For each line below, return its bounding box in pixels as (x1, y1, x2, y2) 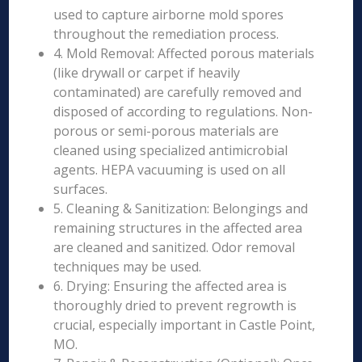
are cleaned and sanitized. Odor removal (53, 238, 296, 256)
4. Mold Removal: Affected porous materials (53, 44, 315, 62)
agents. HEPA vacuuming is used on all (53, 161, 286, 179)
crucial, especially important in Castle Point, (53, 316, 316, 334)
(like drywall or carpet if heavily (53, 64, 241, 82)
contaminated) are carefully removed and (53, 83, 302, 101)
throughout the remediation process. (53, 25, 280, 43)
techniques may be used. (53, 258, 202, 276)
